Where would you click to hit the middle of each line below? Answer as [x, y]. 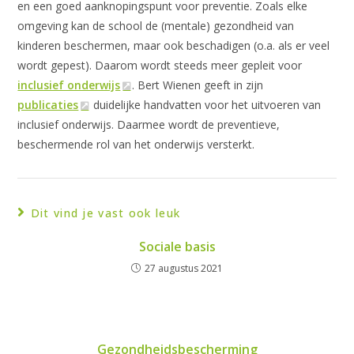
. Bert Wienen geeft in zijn [198, 85]
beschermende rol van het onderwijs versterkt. [136, 144]
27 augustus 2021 [184, 268]
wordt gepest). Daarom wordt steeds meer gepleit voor [160, 65]
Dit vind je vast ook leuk [105, 213]
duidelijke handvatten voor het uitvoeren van [206, 105]
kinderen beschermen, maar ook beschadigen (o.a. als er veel [174, 45]
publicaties [48, 105]
